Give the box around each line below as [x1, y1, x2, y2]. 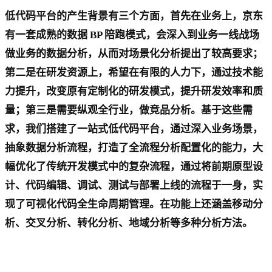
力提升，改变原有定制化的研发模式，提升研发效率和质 [5, 85, 263, 97]
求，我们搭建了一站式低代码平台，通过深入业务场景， [5, 123, 263, 135]
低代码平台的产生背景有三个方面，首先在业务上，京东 [5, 10, 263, 22]
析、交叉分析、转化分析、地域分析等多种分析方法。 [5, 217, 253, 229]
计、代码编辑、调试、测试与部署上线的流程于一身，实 [5, 179, 263, 191]
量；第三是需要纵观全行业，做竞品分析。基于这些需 [5, 104, 253, 116]
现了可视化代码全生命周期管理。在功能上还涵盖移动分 [5, 198, 263, 210]
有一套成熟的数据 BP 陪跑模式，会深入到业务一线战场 [5, 29, 259, 41]
